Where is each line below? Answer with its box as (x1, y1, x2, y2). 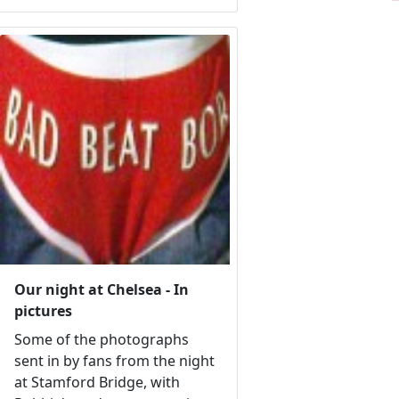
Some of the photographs (13, 330, 189, 350)
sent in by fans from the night (13, 351, 215, 371)
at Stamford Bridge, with (13, 372, 180, 393)
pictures (13, 301, 72, 322)
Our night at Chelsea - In (13, 280, 189, 300)
